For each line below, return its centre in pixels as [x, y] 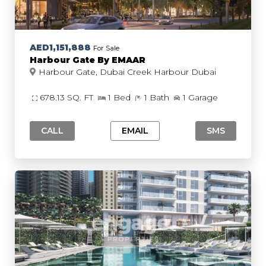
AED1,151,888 [60, 47]
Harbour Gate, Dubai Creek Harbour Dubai [204, 72]
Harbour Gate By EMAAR [88, 60]
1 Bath [158, 97]
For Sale [106, 48]
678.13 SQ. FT [68, 97]
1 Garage [200, 97]
